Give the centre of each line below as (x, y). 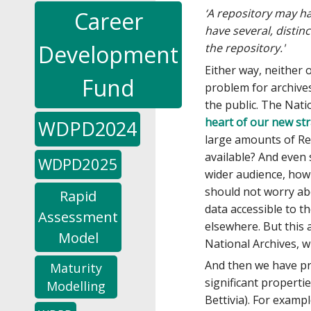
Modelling (76, 286)
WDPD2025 (78, 164)
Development (108, 54)
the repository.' (245, 48)
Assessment (78, 217)
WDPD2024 (87, 128)
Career (108, 21)
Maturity (76, 268)
